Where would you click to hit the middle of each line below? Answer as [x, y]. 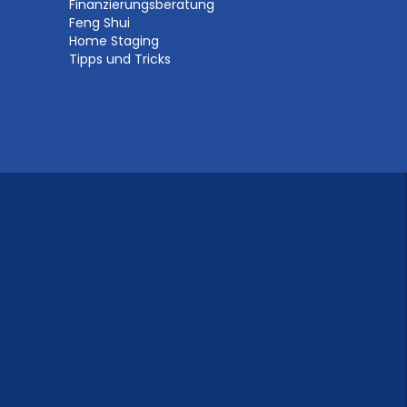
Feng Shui [99, 23]
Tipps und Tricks [119, 59]
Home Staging [114, 41]
